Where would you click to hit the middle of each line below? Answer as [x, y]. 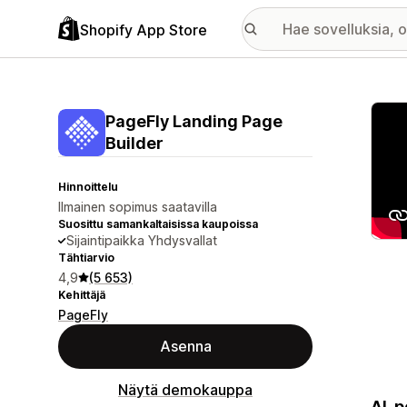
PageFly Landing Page [194, 121]
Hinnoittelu [88, 187]
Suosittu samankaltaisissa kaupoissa [158, 224]
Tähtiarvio [86, 258]
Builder [134, 143]
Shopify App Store [144, 30]
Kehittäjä [82, 295]
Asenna [185, 346]
